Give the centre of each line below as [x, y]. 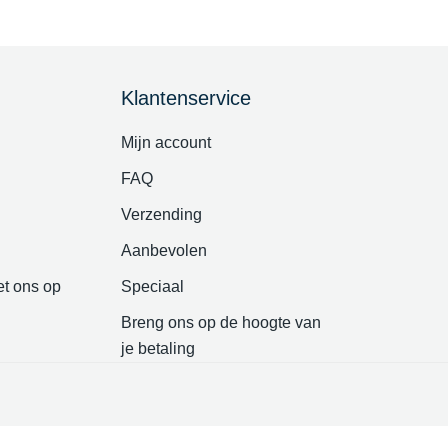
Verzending [161, 214]
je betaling [158, 348]
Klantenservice [186, 98]
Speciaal [152, 286]
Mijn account [166, 142]
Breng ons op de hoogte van [221, 322]
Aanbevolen [164, 250]
